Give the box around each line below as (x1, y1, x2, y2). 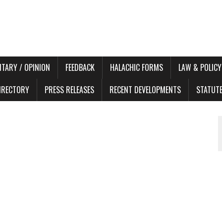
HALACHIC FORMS (110, 61, 163, 73)
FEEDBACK (65, 61, 95, 73)
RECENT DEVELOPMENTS (110, 84, 181, 96)
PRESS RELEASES (45, 84, 94, 96)
